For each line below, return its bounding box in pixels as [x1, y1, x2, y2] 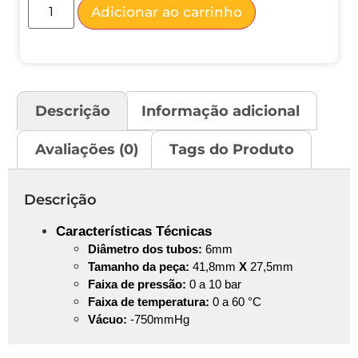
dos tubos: [139, 241, 202, 256]
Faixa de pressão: [88, 276, 186, 291]
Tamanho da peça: [88, 259, 189, 273]
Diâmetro [88, 241, 139, 256]
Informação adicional [141, 101, 300, 120]
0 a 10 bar [186, 276, 241, 291]
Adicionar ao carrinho [91, 4, 243, 21]
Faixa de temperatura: [88, 294, 209, 308]
